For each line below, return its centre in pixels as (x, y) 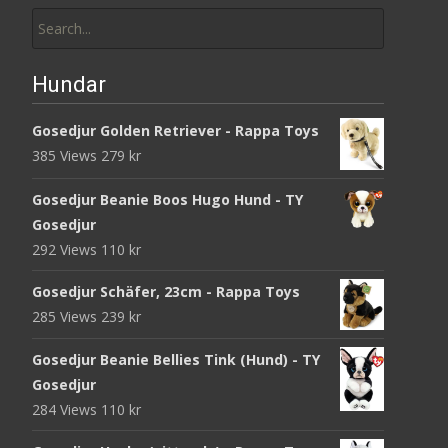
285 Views (66, 317)
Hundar (69, 85)
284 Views (66, 410)
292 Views (66, 250)
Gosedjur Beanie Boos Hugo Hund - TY (167, 200)
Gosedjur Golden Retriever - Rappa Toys (175, 131)
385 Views (66, 156)
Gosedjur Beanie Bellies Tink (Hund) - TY (176, 360)
